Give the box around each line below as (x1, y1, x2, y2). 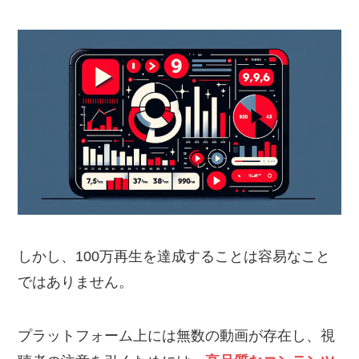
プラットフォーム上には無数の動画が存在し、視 (18, 328, 336, 345)
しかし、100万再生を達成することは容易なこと (18, 248, 331, 264)
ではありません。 (18, 273, 134, 290)
